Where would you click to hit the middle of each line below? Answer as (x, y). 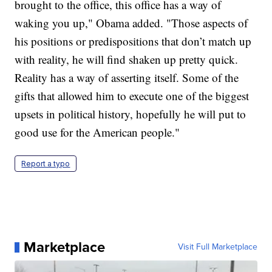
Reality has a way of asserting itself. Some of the (127, 78)
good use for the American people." (97, 132)
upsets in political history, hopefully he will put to (131, 114)
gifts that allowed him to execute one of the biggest (132, 96)
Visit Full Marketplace (217, 247)
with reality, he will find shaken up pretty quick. (127, 59)
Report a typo (46, 164)
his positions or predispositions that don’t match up (133, 41)
